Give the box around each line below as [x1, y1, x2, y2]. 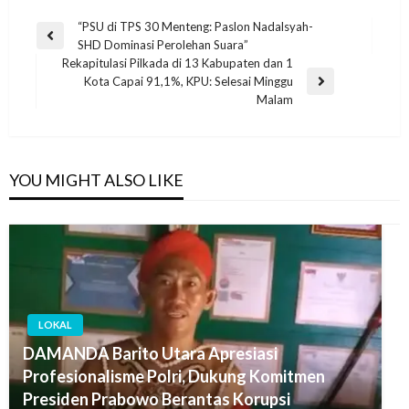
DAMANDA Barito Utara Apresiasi [23, 342, 278, 363]
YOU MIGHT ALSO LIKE [9, 169, 184, 190]
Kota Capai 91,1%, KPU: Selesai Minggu [84, 73, 293, 89]
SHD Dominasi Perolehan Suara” [78, 37, 248, 52]
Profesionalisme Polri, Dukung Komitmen [23, 365, 325, 386]
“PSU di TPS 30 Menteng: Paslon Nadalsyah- [78, 18, 313, 34]
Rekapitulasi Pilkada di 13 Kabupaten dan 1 [62, 55, 293, 70]
